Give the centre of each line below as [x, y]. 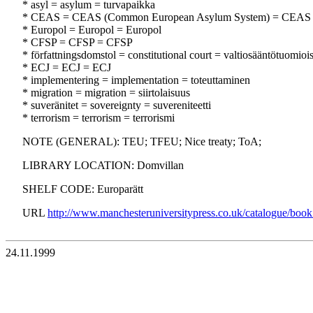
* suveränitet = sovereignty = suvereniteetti [117, 105]
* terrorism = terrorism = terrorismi [99, 118]
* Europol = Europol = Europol [92, 30]
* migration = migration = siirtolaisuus [106, 93]
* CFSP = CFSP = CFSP [78, 43]
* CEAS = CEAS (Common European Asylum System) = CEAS [167, 17]
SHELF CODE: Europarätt [83, 189]
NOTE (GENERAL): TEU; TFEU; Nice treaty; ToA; [142, 142]
